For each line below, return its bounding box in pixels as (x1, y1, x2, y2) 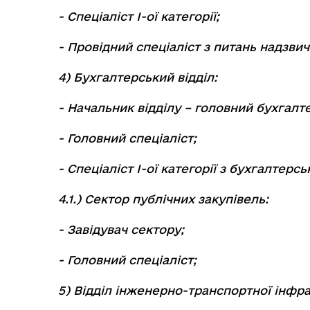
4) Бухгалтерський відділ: (58, 71, 217, 84)
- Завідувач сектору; (58, 223, 184, 236)
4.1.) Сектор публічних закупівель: (58, 192, 268, 206)
